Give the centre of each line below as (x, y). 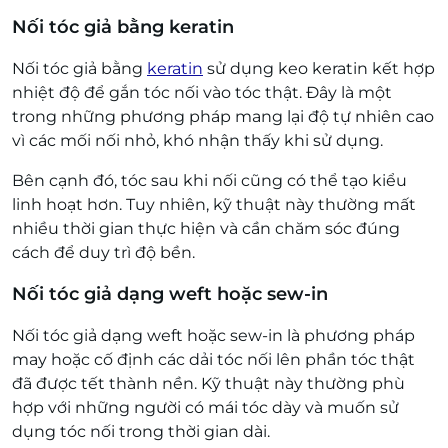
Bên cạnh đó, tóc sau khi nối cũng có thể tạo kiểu (209, 180)
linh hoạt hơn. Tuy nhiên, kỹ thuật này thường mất (214, 204)
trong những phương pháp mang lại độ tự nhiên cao (223, 116)
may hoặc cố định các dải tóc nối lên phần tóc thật (213, 359)
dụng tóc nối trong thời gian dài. (141, 431)
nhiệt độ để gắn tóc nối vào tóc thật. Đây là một (202, 92)
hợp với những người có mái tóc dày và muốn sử (205, 407)
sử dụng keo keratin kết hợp (319, 68)
